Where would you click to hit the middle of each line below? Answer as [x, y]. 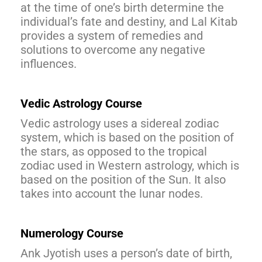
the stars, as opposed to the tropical [114, 151]
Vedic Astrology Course [81, 103]
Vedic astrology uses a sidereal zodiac [120, 123]
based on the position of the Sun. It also [123, 179]
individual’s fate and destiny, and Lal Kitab [129, 21]
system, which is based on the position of [127, 137]
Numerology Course [72, 233]
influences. [49, 63]
